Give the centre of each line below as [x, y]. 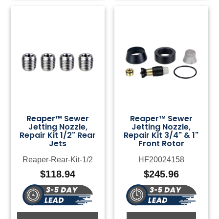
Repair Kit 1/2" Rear [58, 135]
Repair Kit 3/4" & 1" [161, 135]
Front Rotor [161, 143]
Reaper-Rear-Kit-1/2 [58, 160]
